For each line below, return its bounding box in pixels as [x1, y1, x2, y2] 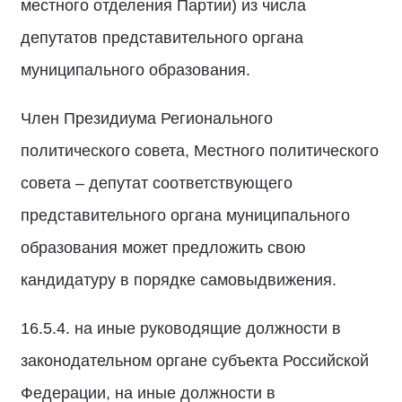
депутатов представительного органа [21, 29, 303, 47]
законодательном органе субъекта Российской [21, 352, 369, 370]
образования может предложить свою [21, 239, 306, 257]
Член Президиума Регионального [21, 109, 273, 127]
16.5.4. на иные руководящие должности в [21, 319, 341, 337]
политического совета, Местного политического [21, 142, 379, 160]
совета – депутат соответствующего [21, 174, 293, 192]
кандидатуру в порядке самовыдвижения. [21, 271, 336, 289]
